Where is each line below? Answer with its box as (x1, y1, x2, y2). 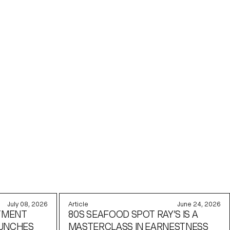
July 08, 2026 (8, 201, 48, 206)
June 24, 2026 (178, 201, 221, 206)
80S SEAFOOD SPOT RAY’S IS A (68, 210, 198, 218)
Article (68, 201, 88, 206)
